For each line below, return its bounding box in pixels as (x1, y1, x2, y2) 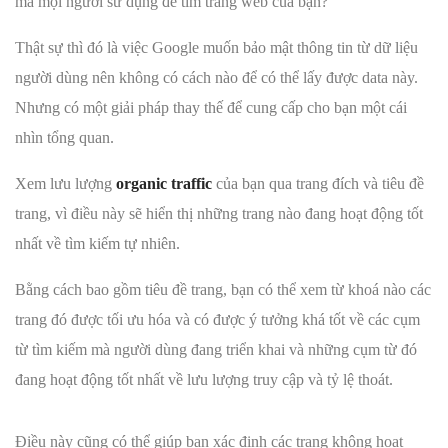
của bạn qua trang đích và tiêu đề (212, 175, 424, 193)
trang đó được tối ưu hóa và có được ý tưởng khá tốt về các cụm (15, 311, 420, 329)
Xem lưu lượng (15, 175, 116, 193)
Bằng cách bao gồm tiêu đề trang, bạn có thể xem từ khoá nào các (15, 281, 431, 299)
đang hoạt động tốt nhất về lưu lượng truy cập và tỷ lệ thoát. (15, 371, 393, 389)
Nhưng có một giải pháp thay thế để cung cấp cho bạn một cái (15, 99, 407, 117)
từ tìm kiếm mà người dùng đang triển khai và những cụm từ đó (15, 341, 417, 359)
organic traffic (116, 175, 212, 193)
